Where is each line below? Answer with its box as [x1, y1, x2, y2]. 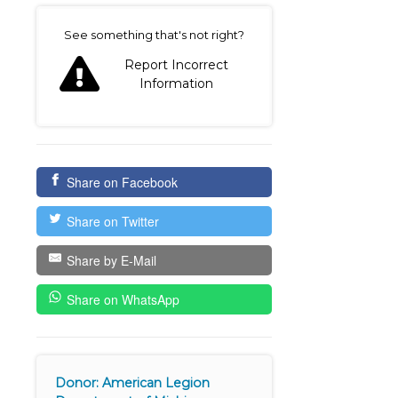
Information [139, 76, 213, 92]
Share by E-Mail [66, 251, 156, 270]
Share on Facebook [66, 173, 178, 192]
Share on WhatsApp [66, 291, 179, 309]
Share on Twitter [66, 212, 159, 231]
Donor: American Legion [55, 375, 211, 392]
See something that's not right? [64, 28, 244, 43]
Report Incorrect [124, 57, 228, 74]
